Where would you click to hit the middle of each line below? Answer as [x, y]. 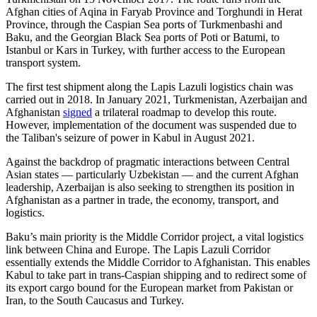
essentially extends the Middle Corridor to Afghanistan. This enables [158, 263]
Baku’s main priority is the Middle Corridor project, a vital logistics [155, 237]
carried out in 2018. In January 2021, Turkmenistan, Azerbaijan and [156, 100]
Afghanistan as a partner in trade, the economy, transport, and [142, 200]
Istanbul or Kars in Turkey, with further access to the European [145, 50]
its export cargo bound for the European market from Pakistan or [149, 288]
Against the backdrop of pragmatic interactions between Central [148, 162]
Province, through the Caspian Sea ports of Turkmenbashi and [144, 25]
